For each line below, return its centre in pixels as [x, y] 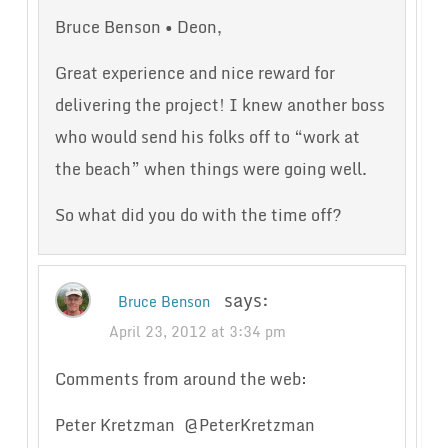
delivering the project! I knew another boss [219, 105]
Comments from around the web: [180, 379]
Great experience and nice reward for [194, 73]
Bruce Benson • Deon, [138, 27]
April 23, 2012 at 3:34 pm [197, 332]
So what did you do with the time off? [198, 215]
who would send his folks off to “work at [207, 137]
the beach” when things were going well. [210, 169]
